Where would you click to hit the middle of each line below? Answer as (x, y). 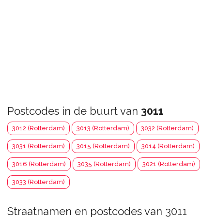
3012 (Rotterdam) (39, 128)
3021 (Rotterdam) (169, 164)
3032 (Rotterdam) (167, 128)
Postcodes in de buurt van (74, 111)
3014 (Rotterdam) (168, 146)
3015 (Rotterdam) (103, 146)
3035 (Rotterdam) (104, 164)
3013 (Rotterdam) (103, 128)
